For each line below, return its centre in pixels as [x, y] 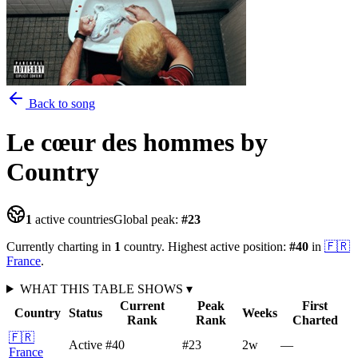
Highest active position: [227, 246]
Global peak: [147, 219]
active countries [73, 219]
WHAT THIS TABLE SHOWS [103, 288]
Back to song [60, 103]
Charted [315, 320]
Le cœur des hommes [120, 143]
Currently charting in [60, 246]
